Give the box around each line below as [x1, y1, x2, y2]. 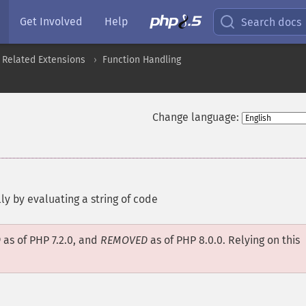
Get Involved [20, 15, 83, 28]
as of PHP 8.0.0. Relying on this [148, 234, 300, 247]
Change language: [152, 111, 239, 124]
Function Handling [102, 54, 181, 66]
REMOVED [100, 234, 148, 247]
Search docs [241, 15, 302, 29]
